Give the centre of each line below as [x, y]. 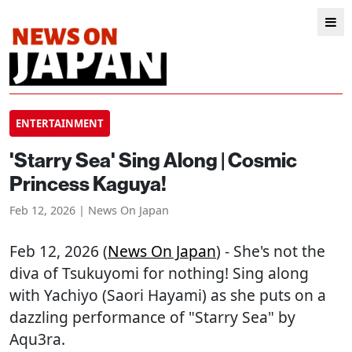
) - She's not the [271, 251]
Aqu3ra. [37, 339]
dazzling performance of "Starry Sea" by [152, 317]
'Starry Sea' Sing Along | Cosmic [153, 160]
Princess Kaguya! [88, 183]
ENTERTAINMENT [60, 123]
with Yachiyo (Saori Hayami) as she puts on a [168, 295]
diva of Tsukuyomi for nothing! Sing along [159, 273]
